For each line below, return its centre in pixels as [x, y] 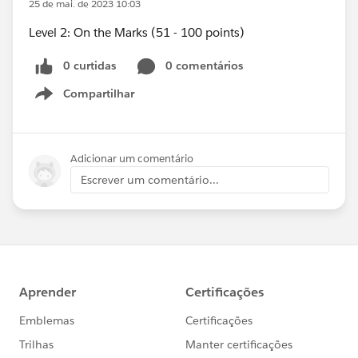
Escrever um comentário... [150, 179]
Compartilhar [99, 93]
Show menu [103, 102]
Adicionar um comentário [132, 158]
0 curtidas [89, 66]
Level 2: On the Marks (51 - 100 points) [137, 32]
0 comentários [204, 66]
